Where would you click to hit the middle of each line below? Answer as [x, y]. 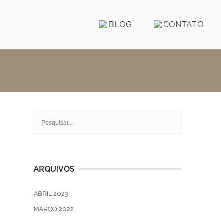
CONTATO [182, 24]
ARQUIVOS [54, 169]
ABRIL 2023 [51, 194]
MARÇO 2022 [54, 209]
